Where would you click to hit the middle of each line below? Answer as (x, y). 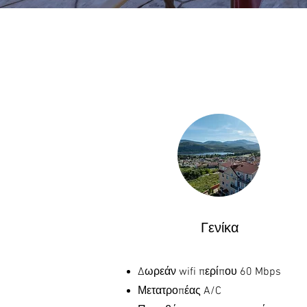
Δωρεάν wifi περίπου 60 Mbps (209, 272)
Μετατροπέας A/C (180, 291)
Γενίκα (220, 229)
